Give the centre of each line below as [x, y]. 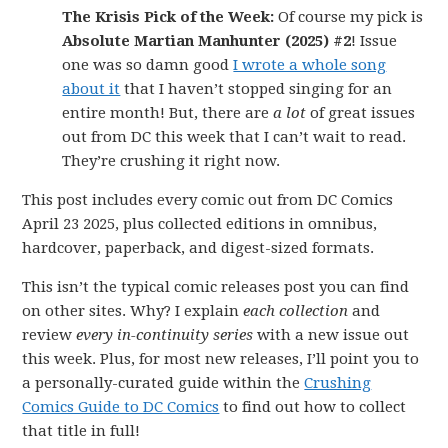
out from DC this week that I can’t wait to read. [234, 137]
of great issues [363, 113]
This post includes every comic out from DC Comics [208, 200]
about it [91, 89]
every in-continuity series [165, 335]
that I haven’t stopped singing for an [256, 89]
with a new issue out [331, 335]
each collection [296, 311]
